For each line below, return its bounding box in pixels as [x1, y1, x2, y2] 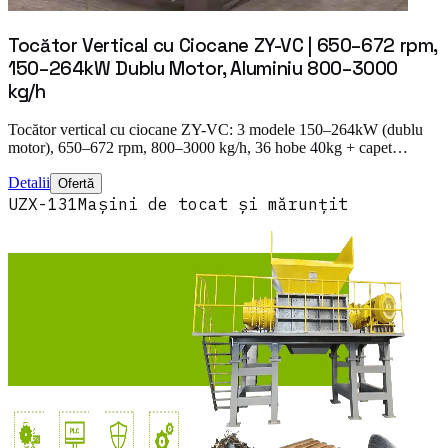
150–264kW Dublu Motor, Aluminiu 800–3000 [8, 56, 399, 80]
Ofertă [58, 176, 94, 192]
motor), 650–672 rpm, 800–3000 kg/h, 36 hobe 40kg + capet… [8, 139, 408, 157]
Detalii [8, 174, 50, 192]
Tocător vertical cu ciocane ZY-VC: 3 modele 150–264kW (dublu [8, 121, 423, 139]
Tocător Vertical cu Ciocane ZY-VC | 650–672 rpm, [8, 33, 438, 57]
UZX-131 [8, 194, 78, 215]
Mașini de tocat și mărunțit [78, 194, 348, 215]
